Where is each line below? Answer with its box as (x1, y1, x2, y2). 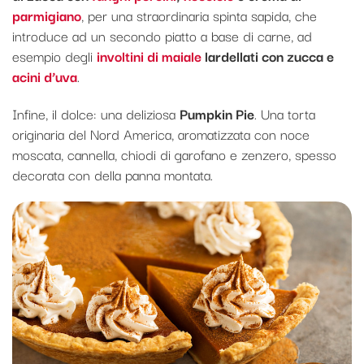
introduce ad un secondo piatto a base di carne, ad (12, 24, 312, 47)
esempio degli (12, 45, 97, 67)
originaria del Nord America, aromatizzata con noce (12, 123, 310, 145)
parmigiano (12, 4, 81, 27)
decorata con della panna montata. (12, 163, 213, 186)
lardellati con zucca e (201, 45, 334, 67)
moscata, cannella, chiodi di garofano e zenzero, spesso (12, 143, 336, 166)
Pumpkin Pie (180, 102, 254, 125)
